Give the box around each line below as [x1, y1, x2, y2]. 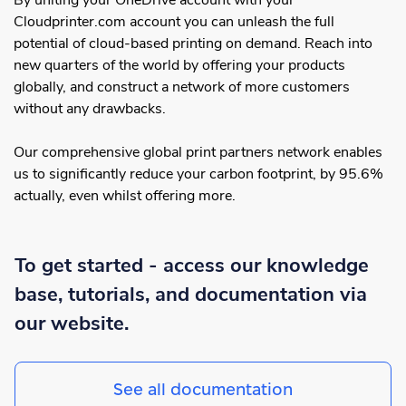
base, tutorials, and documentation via [14, 281, 367, 309]
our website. [14, 310, 129, 338]
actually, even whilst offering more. [14, 186, 239, 207]
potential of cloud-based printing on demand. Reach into [14, 34, 372, 54]
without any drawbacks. [14, 99, 166, 120]
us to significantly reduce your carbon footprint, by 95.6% [14, 164, 383, 185]
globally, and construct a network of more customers [14, 77, 350, 98]
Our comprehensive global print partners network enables [14, 142, 382, 163]
